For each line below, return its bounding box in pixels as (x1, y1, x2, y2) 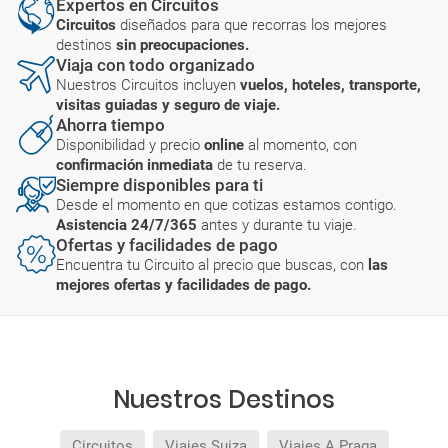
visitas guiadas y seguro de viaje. (56, 96, 280, 114)
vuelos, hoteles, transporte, (240, 76, 421, 94)
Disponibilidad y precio (56, 136, 204, 154)
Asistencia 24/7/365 (56, 216, 201, 234)
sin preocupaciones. (116, 36, 249, 54)
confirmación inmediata (56, 156, 217, 174)
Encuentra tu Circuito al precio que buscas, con (56, 256, 368, 274)
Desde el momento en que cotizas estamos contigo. (56, 196, 397, 214)
